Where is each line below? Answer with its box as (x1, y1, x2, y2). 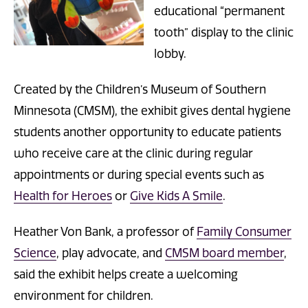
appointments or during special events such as (14, 167, 264, 181)
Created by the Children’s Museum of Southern (14, 82, 266, 96)
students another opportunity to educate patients (14, 124, 281, 139)
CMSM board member (165, 246, 284, 260)
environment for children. (14, 289, 153, 302)
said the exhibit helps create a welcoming (14, 267, 238, 281)
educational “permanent (154, 3, 285, 18)
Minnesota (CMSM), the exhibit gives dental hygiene (14, 103, 291, 118)
